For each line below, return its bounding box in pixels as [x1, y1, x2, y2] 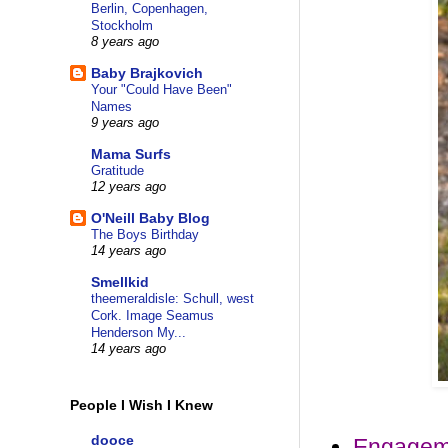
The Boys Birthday [91, 227, 199, 243]
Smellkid [91, 274, 149, 291]
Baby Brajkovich [91, 65, 203, 82]
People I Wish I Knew [70, 396, 213, 413]
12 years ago [91, 180, 166, 195]
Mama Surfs [91, 146, 171, 163]
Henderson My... [91, 325, 186, 341]
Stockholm [91, 18, 153, 34]
